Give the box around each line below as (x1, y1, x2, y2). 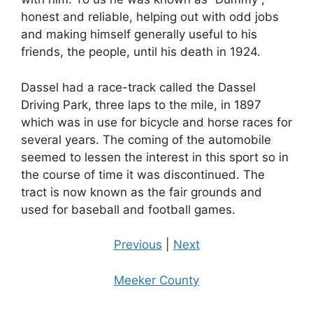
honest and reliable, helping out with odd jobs (21, 10, 279, 24)
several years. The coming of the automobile (21, 132, 271, 147)
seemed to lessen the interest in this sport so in (21, 150, 289, 164)
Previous (113, 238, 162, 252)
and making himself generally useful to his (21, 27, 257, 42)
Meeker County (114, 272, 199, 287)
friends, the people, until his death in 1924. (21, 45, 261, 59)
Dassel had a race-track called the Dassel (21, 80, 256, 94)
